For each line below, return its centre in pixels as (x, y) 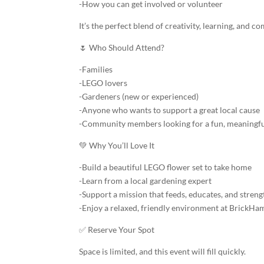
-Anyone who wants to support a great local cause (170, 110)
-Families (96, 69)
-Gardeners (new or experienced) (139, 96)
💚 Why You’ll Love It (117, 145)
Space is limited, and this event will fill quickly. (163, 251)
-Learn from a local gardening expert (146, 181)
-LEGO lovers (103, 83)
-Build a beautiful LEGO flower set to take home (166, 167)
